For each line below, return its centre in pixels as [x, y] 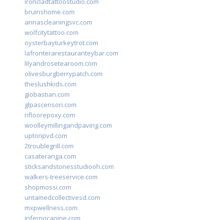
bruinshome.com [50, 12]
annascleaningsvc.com [58, 22]
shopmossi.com [48, 187]
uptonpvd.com [46, 136]
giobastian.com [47, 95]
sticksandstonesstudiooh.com [69, 167]
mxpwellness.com [51, 208]
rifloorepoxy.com [50, 115]
